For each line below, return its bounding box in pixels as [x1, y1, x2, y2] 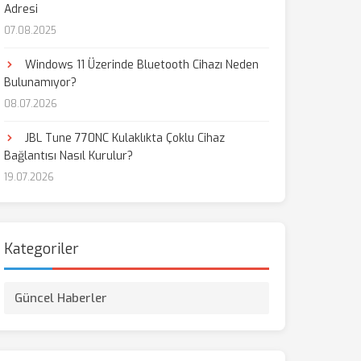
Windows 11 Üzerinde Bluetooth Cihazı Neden [21, 57, 259, 73]
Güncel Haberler [14, 290, 107, 306]
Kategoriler [3, 239, 79, 259]
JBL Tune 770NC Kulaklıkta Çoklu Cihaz [21, 131, 225, 146]
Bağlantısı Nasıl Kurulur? [3, 148, 133, 164]
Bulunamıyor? [3, 75, 77, 90]
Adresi [3, 2, 38, 17]
